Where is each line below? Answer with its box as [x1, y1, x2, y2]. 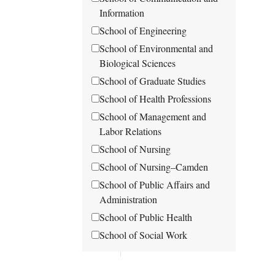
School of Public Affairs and [99, 177, 211, 191]
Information [99, 6, 145, 19]
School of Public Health [99, 210, 193, 223]
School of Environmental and [99, 41, 214, 55]
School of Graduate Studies [99, 74, 206, 87]
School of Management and [99, 109, 207, 123]
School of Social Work [99, 228, 188, 241]
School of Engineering [99, 23, 187, 37]
